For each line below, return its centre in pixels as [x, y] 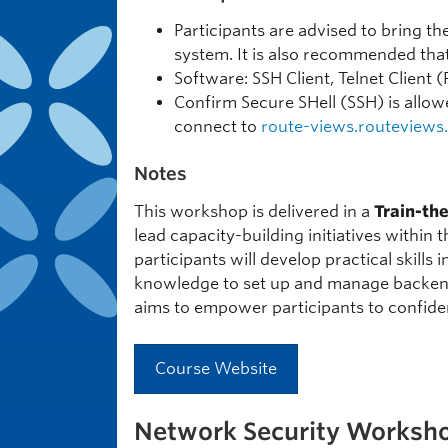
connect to [217, 126]
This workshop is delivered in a [254, 211]
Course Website [216, 368]
